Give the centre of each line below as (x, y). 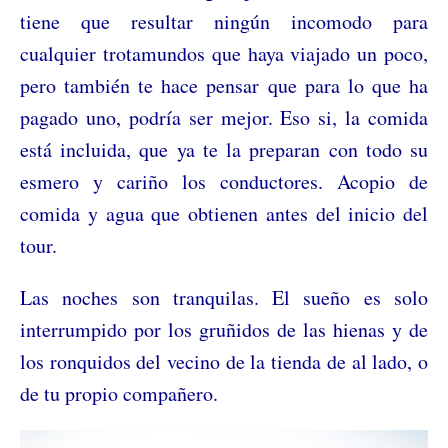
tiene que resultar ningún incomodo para (224, 21)
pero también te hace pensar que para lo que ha (224, 85)
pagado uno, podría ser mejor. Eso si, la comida (224, 117)
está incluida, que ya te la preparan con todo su (224, 149)
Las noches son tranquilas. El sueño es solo (224, 297)
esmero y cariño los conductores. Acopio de (224, 181)
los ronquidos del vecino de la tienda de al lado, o (224, 361)
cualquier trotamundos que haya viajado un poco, (224, 53)
